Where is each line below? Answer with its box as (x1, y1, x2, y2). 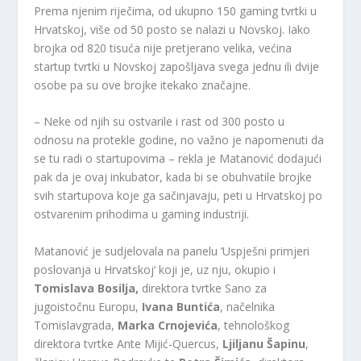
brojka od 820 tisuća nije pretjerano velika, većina (34, 39, 293, 56)
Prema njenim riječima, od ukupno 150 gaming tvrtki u (34, 2, 317, 19)
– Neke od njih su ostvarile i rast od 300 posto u (34, 114, 285, 130)
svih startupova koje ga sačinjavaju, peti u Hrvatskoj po (34, 188, 323, 204)
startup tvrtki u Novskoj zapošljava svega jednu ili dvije (34, 58, 320, 74)
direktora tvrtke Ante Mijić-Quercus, (34, 335, 223, 351)
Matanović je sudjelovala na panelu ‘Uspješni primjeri (34, 243, 310, 259)
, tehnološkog (218, 317, 290, 333)
